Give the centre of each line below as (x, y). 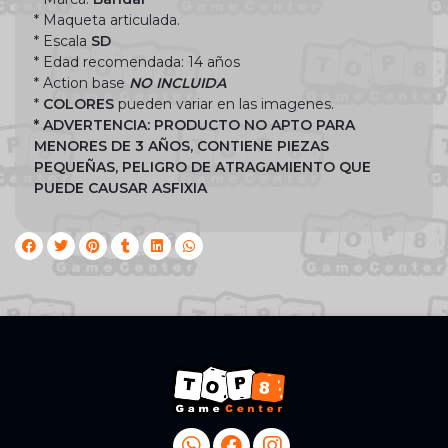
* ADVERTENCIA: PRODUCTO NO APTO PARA (194, 124)
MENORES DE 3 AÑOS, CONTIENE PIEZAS (181, 145)
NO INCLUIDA (177, 82)
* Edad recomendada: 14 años (137, 61)
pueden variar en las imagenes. (224, 103)
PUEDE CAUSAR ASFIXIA (120, 187)
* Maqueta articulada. (107, 19)
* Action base (81, 82)
